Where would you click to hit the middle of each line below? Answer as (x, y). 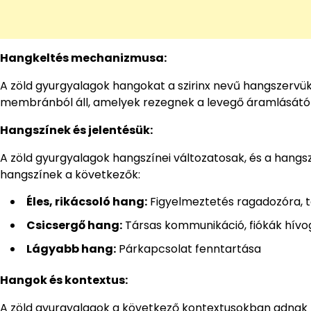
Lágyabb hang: (71, 249)
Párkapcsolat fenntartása (188, 249)
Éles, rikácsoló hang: (87, 202)
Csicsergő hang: (74, 226)
